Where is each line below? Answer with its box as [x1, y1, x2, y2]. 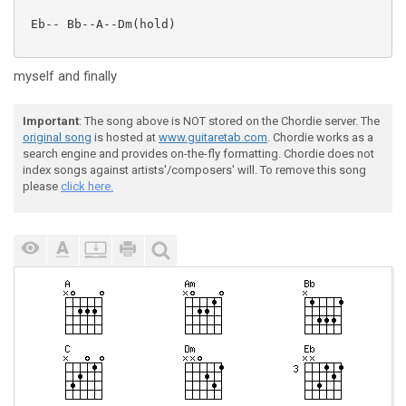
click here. [61, 179, 113, 193]
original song [23, 130, 92, 144]
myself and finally [14, 68, 117, 84]
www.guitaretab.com [159, 130, 267, 144]
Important [23, 114, 79, 128]
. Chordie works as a [267, 130, 373, 144]
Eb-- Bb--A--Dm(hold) [24, 16, 176, 31]
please [23, 179, 61, 193]
